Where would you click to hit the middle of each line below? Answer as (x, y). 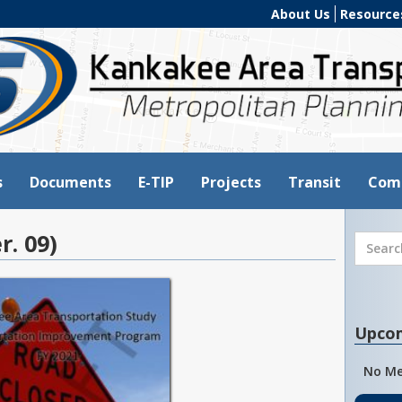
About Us (301, 13)
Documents (70, 182)
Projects (231, 182)
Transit (315, 182)
